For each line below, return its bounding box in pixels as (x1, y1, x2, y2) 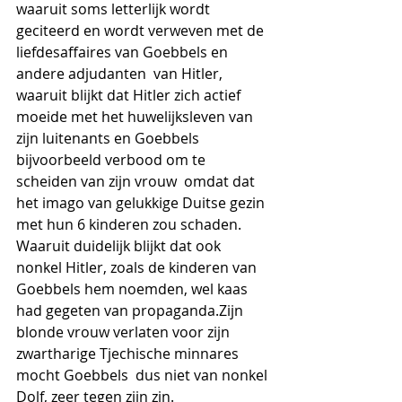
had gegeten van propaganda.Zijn (16, 301, 247, 320)
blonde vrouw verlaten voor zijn (16, 322, 233, 342)
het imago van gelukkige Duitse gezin (16, 193, 268, 213)
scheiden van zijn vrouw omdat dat (16, 171, 258, 191)
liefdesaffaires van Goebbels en (16, 42, 232, 62)
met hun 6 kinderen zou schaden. (16, 214, 245, 234)
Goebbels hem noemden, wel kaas (16, 279, 251, 299)
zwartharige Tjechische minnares (16, 344, 246, 363)
